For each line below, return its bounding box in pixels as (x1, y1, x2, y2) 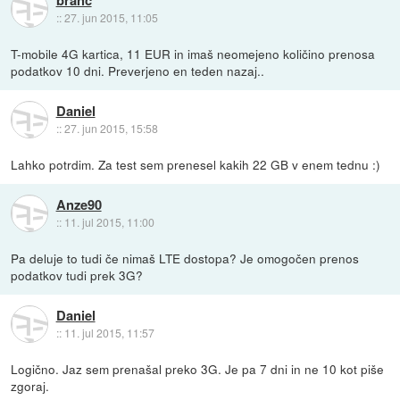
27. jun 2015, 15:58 (63, 120, 158, 136)
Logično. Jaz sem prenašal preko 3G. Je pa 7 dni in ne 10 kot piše (11, 359, 385, 378)
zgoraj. (11, 376, 50, 395)
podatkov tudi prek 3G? (11, 265, 144, 284)
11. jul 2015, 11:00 (63, 213, 154, 229)
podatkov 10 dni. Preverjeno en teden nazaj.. (11, 61, 265, 79)
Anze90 (55, 194, 102, 214)
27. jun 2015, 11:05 (63, 9, 158, 25)
